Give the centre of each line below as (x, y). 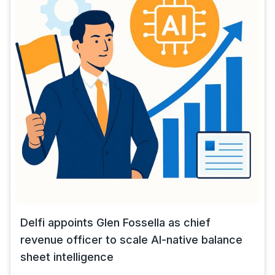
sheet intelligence (67, 257)
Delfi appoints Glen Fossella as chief (115, 223)
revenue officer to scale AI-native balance (131, 240)
